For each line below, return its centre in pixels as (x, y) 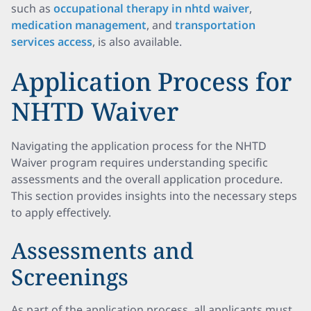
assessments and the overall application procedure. (147, 179)
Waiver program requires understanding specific (140, 162)
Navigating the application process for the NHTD (139, 146)
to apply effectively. (61, 212)
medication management (79, 25)
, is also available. (137, 42)
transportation (215, 25)
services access (52, 42)
